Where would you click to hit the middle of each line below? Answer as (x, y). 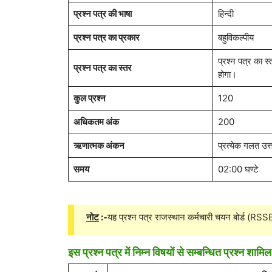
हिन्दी (226, 14)
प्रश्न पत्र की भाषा (103, 14)
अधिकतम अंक (96, 122)
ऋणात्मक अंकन (99, 146)
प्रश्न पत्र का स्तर (103, 68)
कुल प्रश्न (90, 98)
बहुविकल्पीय (236, 38)
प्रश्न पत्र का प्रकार (107, 38)
